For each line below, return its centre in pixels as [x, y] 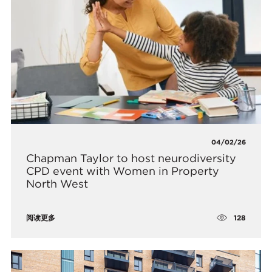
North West [57, 184]
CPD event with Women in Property [123, 171]
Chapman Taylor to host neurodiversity [131, 158]
